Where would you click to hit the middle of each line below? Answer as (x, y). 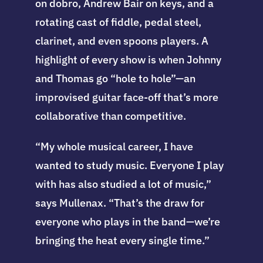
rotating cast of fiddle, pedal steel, (118, 22)
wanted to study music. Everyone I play (129, 166)
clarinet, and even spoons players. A (122, 41)
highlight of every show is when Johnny (128, 60)
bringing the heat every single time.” (122, 241)
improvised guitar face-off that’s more (127, 97)
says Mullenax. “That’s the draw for (119, 203)
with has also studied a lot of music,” (123, 184)
